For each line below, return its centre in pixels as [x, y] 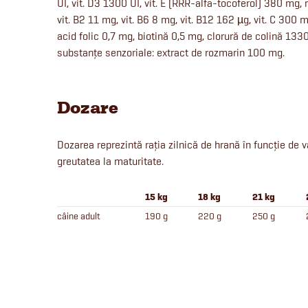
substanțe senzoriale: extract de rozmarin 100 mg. [171, 53]
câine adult [79, 216]
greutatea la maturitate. [110, 162]
